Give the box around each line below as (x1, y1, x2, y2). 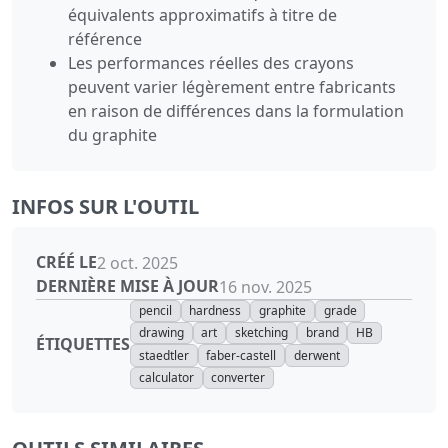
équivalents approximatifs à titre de (68, 3, 337, 26)
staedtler (138, 346, 189, 364)
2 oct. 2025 (97, 251, 178, 274)
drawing (138, 324, 184, 342)
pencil (138, 301, 172, 319)
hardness (189, 301, 242, 319)
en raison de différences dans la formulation (68, 99, 404, 122)
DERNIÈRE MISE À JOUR (36, 275, 219, 298)
